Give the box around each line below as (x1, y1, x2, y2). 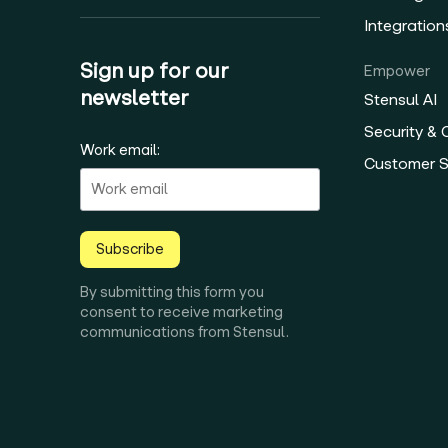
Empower (364, 61, 431, 80)
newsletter (80, 85, 189, 112)
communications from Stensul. (80, 322, 289, 341)
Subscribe (96, 239, 164, 258)
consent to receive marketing (80, 302, 283, 321)
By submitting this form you (80, 282, 264, 301)
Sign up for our (80, 58, 229, 85)
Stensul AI (364, 89, 438, 109)
